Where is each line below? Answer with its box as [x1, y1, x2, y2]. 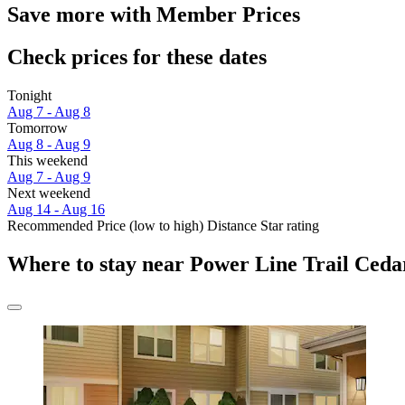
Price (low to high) [97, 218, 203, 234]
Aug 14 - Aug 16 [7, 202, 105, 218]
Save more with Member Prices [7, 3, 300, 27]
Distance [207, 218, 257, 234]
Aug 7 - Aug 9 [7, 169, 90, 185]
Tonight [7, 88, 52, 104]
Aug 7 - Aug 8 [7, 104, 90, 120]
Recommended [7, 218, 93, 234]
